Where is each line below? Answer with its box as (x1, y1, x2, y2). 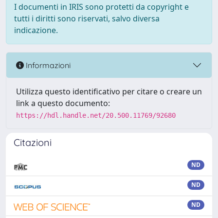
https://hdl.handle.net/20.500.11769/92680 (16, 111, 176, 119)
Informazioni (24, 60, 71, 70)
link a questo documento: (16, 98, 110, 109)
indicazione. (14, 25, 58, 36)
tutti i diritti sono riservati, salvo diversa (14, 13, 160, 24)
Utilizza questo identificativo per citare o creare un (16, 86, 202, 97)
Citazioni (14, 136, 52, 148)
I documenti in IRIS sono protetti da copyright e (14, 1, 189, 12)
